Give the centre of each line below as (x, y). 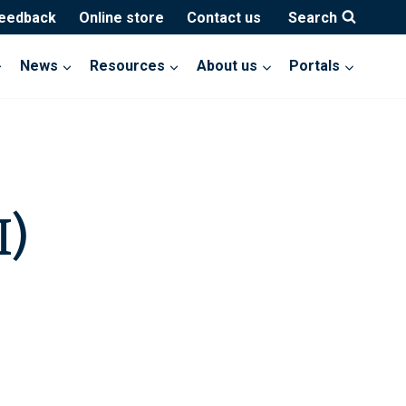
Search (313, 17)
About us (227, 66)
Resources (128, 66)
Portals (315, 66)
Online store (121, 17)
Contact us (223, 17)
